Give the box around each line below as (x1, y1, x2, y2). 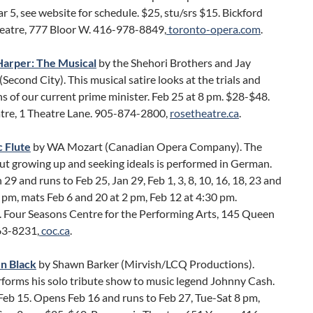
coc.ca (39, 224, 70, 237)
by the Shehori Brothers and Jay (96, 56, 251, 69)
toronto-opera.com (166, 22, 261, 36)
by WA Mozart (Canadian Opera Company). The (31, 140, 262, 153)
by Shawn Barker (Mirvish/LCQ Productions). (38, 257, 254, 270)
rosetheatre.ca (170, 106, 239, 119)
